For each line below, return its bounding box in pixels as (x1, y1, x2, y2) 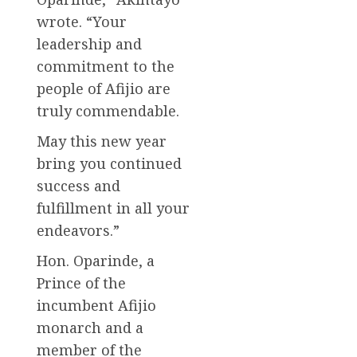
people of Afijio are (37, 79, 171, 99)
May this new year (37, 131, 167, 151)
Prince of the (37, 273, 126, 293)
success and (37, 176, 120, 196)
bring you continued (37, 154, 182, 174)
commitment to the (37, 57, 175, 76)
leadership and (37, 34, 142, 54)
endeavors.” (37, 221, 120, 241)
